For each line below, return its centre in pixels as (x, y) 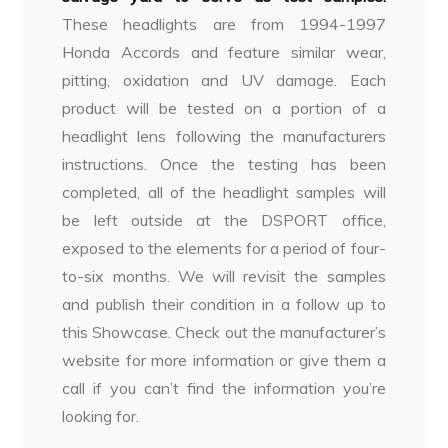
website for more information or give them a (224, 360)
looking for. (101, 416)
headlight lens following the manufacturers (224, 136)
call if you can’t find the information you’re (224, 388)
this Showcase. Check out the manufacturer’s (224, 332)
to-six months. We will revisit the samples (224, 276)
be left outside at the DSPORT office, (224, 220)
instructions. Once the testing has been (224, 164)
